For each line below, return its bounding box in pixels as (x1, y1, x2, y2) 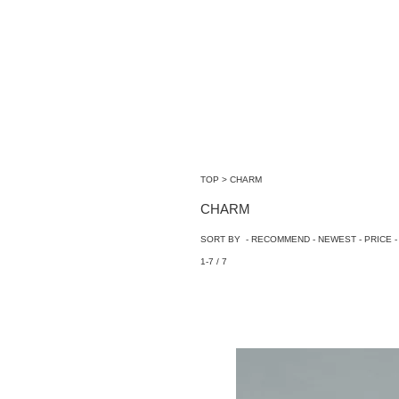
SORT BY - (200, 234, 251, 244)
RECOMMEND (251, 234, 310, 244)
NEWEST (318, 234, 356, 244)
